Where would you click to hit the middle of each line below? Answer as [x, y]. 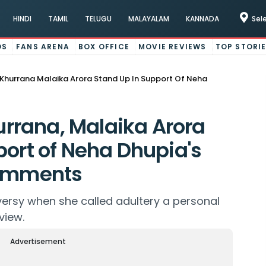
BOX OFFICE [104, 47]
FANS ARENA [43, 47]
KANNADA [202, 18]
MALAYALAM [148, 18]
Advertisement [38, 241]
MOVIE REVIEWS [172, 47]
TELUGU [98, 18]
